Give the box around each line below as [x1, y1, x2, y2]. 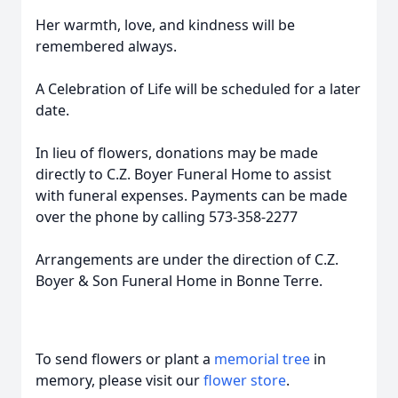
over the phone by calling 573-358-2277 [36, 207, 298, 227]
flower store [203, 370, 286, 390]
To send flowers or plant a [36, 349, 214, 369]
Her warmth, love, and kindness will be [36, 15, 295, 35]
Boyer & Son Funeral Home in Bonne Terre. [36, 271, 322, 291]
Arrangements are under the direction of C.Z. [36, 250, 338, 269]
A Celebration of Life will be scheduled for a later [36, 79, 361, 99]
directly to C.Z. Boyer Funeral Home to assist [36, 164, 331, 184]
